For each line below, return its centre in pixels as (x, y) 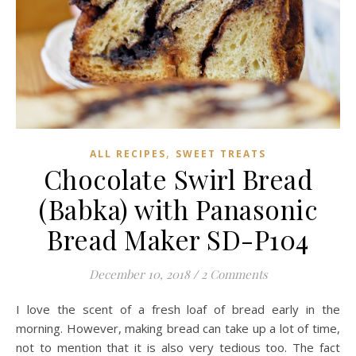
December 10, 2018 (139, 274)
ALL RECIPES (128, 153)
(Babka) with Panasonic (178, 209)
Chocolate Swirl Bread (178, 178)
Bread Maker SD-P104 (178, 239)
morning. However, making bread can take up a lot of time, (178, 328)
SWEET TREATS (221, 153)
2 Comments (234, 274)
